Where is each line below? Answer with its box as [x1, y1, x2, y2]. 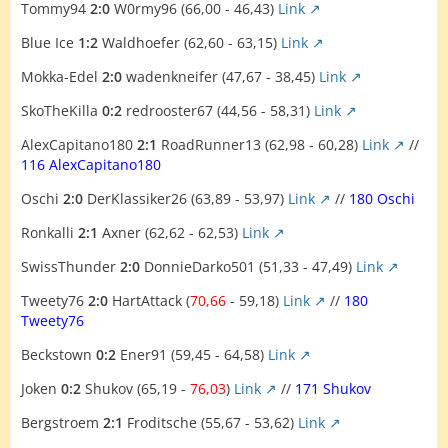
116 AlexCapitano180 [21, 155, 161, 174]
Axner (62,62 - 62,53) [98, 223, 242, 242]
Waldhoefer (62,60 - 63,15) [98, 33, 281, 52]
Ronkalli [21, 223, 78, 242]
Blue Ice [21, 33, 78, 52]
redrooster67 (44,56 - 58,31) [122, 101, 314, 120]
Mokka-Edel [21, 67, 102, 86]
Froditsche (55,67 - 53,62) [123, 413, 298, 432]
